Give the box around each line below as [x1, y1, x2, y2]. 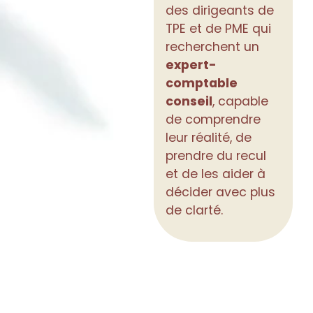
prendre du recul [166, 146, 267, 163]
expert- [166, 55, 217, 73]
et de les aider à [166, 164, 266, 182]
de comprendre [166, 110, 261, 127]
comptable [166, 73, 238, 91]
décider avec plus [166, 182, 276, 200]
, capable [212, 92, 269, 109]
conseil [166, 92, 213, 109]
